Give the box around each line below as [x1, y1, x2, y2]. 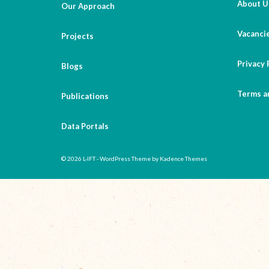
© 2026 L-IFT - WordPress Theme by [61, 155, 160, 162]
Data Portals [61, 121, 109, 131]
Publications [61, 91, 109, 101]
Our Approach [61, 1, 115, 11]
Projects [61, 31, 94, 41]
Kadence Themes [160, 155, 207, 162]
